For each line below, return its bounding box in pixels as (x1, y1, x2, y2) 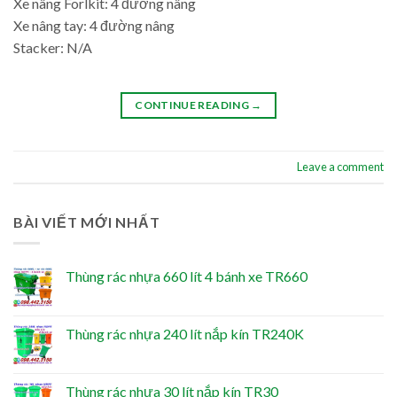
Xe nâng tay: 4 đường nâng (13, 16, 175, 34)
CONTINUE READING (135, 98, 252, 113)
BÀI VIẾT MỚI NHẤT (13, 213, 160, 230)
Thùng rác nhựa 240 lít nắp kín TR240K (66, 325, 304, 343)
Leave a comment (297, 159, 384, 174)
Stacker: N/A (13, 38, 92, 56)
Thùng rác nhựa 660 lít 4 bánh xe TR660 (66, 268, 307, 285)
